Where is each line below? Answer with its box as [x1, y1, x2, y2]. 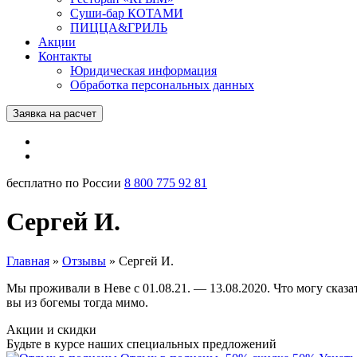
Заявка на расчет [13, 108, 96, 120]
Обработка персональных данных [70, 78, 254, 92]
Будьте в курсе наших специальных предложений [6, 336, 277, 351]
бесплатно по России [6, 176, 121, 190]
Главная [6, 253, 49, 268]
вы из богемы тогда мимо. [6, 295, 148, 309]
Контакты [38, 49, 92, 63]
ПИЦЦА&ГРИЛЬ [70, 21, 167, 34]
